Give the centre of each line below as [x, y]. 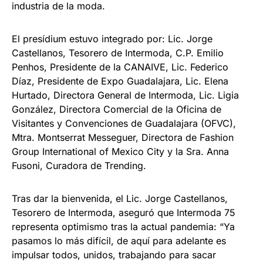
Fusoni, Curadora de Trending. [79, 166]
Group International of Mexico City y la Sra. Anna [120, 152]
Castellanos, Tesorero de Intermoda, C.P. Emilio [118, 53]
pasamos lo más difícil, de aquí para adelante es [119, 241]
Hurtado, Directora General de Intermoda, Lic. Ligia [125, 95]
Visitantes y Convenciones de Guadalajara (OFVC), [124, 124]
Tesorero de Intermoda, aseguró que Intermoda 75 [124, 213]
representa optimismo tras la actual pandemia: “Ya [123, 227]
